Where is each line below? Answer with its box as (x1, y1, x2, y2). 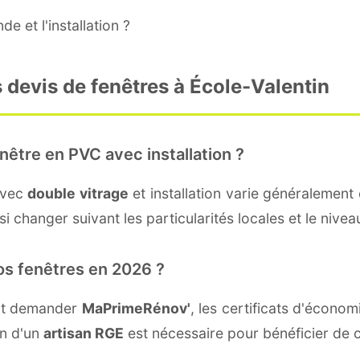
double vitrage (27, 184, 129, 202)
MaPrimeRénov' (81, 299, 190, 317)
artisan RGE (43, 324, 124, 342)
